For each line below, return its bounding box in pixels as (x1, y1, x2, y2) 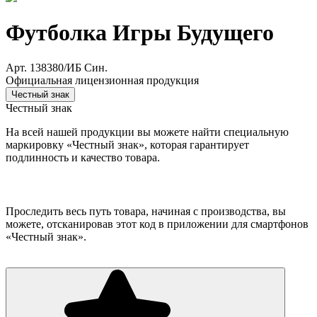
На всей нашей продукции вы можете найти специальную (6, 125, 289, 138)
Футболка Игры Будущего (6, 20, 274, 46)
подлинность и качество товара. (6, 151, 160, 163)
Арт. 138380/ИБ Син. (6, 61, 108, 74)
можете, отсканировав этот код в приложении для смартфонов (6, 217, 309, 230)
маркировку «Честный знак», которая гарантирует (6, 138, 249, 151)
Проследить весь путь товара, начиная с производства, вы (6, 204, 286, 217)
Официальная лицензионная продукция (6, 74, 199, 86)
